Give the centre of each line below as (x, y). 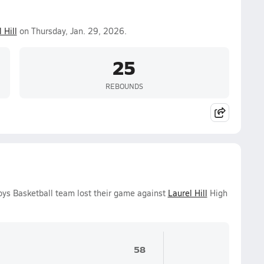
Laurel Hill (187, 193)
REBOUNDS (124, 86)
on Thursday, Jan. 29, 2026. (72, 31)
